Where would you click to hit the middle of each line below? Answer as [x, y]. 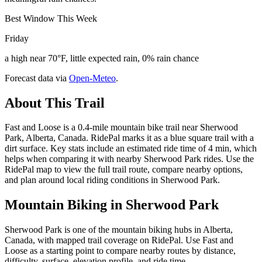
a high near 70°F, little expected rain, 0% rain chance [102, 58]
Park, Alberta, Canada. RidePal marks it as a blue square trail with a [129, 138]
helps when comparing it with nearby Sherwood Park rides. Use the [129, 159]
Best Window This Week [51, 18]
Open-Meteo [92, 78]
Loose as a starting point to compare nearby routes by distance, [120, 251]
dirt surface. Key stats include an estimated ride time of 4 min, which [131, 149]
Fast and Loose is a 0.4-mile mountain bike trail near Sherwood [121, 127]
